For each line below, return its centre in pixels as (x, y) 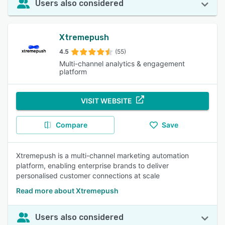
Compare (71, 125)
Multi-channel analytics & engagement (122, 64)
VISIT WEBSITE (106, 101)
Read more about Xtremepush (67, 191)
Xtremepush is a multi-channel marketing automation (102, 155)
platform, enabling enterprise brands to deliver (92, 165)
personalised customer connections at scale (88, 176)
